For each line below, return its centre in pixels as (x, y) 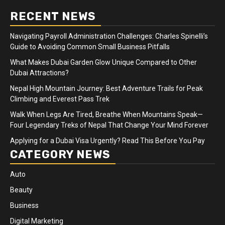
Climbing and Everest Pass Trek (60, 99)
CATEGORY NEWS (60, 154)
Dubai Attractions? (39, 73)
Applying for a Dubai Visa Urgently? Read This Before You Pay (107, 140)
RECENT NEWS (53, 16)
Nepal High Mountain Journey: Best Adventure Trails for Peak (106, 88)
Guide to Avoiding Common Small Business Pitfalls (90, 46)
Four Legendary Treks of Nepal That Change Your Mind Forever (109, 125)
